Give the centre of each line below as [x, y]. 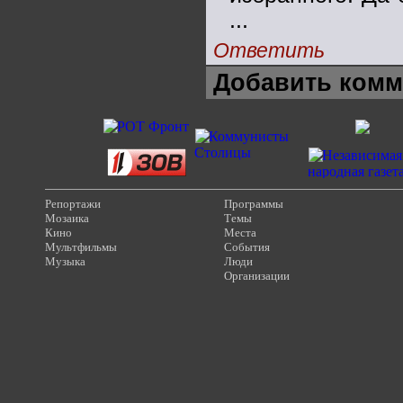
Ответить [269, 50]
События [247, 247]
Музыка [65, 261]
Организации [257, 276]
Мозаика [67, 218]
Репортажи [73, 204]
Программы [254, 204]
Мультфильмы [81, 247]
